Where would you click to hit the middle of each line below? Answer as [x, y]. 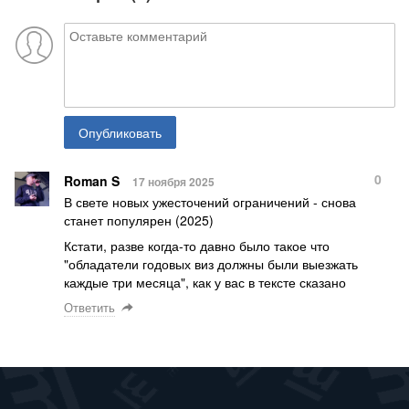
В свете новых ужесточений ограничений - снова [210, 201]
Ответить [89, 307]
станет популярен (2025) [139, 220]
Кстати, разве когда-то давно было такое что [197, 245]
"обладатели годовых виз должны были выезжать [211, 263]
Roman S [92, 180]
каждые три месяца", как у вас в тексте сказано [205, 282]
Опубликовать [120, 132]
